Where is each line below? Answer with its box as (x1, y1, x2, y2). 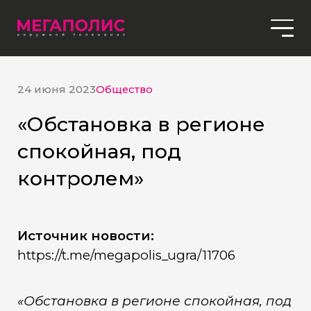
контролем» (17, 165, 144, 190)
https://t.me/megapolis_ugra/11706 (17, 246, 235, 263)
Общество (95, 83, 153, 96)
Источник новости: (17, 227, 154, 244)
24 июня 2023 (17, 83, 96, 96)
